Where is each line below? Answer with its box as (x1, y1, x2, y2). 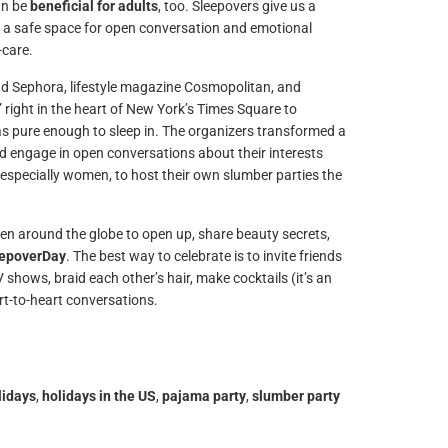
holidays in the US (41, 388, 156, 404)
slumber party (251, 388, 340, 404)
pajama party (161, 388, 246, 404)
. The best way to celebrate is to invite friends (65, 248, 342, 264)
